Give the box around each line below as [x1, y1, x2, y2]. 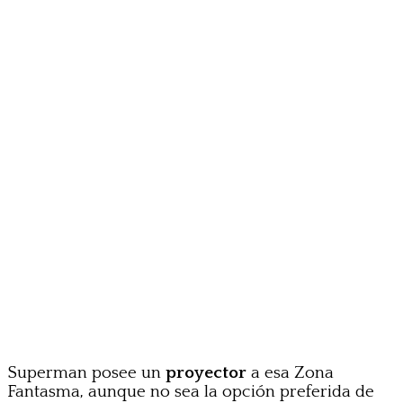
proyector [166, 363, 251, 382]
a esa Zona [251, 363, 334, 382]
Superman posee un [7, 363, 166, 382]
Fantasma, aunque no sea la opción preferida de [7, 381, 374, 401]
